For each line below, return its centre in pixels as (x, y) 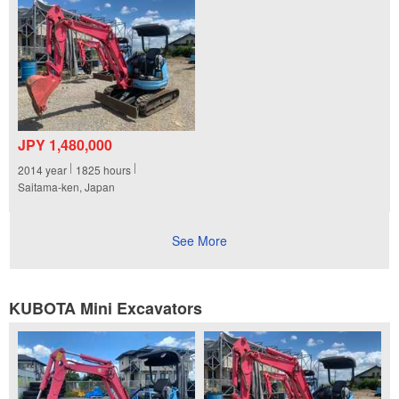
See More (199, 240)
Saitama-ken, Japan (66, 186)
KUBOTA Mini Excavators (106, 308)
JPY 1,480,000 (65, 145)
